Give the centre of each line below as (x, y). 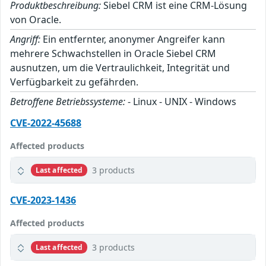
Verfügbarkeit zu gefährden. (74, 82)
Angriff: (25, 39)
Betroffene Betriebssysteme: (68, 102)
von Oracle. (36, 20)
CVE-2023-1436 (43, 200)
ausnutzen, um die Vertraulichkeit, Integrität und (120, 68)
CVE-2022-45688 (46, 123)
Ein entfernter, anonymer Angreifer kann (133, 39)
